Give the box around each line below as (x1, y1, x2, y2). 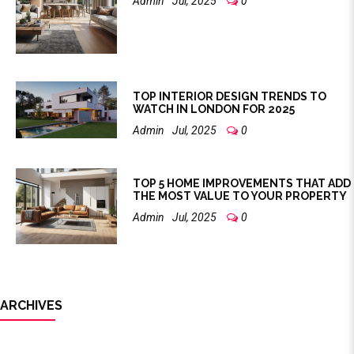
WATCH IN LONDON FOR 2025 (133, 102, 296, 115)
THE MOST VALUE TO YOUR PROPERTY (133, 189, 348, 202)
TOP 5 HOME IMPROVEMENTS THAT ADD (133, 176, 352, 190)
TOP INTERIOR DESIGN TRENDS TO (133, 89, 327, 103)
